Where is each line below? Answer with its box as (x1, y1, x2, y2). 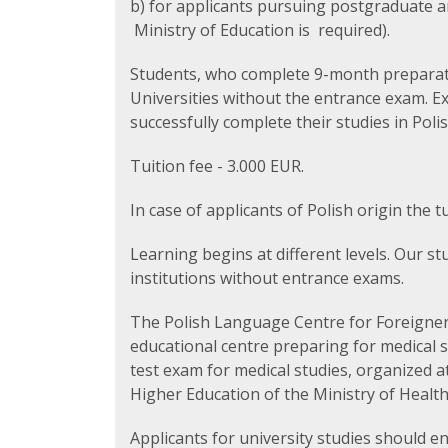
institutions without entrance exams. (130, 267, 404, 289)
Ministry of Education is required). (130, 19, 390, 41)
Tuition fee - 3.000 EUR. (130, 155, 304, 177)
